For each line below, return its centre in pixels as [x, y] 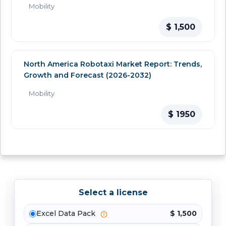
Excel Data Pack [67, 214]
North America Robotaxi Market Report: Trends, [113, 64]
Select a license [113, 193]
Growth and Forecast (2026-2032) [88, 75]
